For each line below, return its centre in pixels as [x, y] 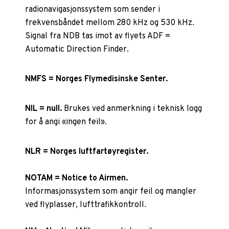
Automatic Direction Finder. [77, 49]
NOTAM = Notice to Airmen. [77, 178]
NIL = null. [44, 109]
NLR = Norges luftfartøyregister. [87, 152]
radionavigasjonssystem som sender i [93, 9]
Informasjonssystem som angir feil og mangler [111, 191]
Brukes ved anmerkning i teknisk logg [132, 109]
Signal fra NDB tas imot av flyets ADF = [98, 36]
